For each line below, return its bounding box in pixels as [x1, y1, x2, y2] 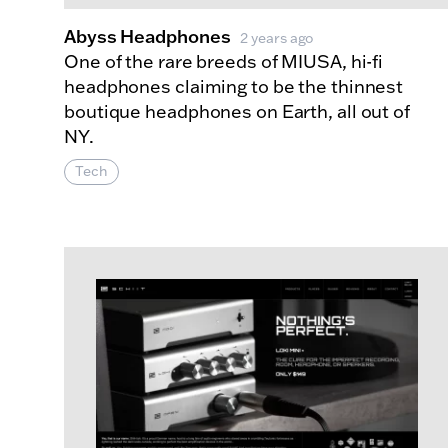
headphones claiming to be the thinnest [64, 74, 404, 98]
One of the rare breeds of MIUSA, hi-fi [64, 49, 384, 73]
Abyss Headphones [64, 23, 231, 48]
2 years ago [240, 28, 314, 47]
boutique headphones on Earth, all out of [64, 99, 410, 123]
